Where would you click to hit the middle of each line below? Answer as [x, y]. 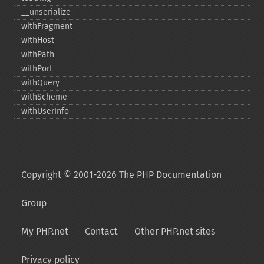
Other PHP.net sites [175, 231]
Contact [101, 231]
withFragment [47, 26]
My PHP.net [45, 231]
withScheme [44, 97]
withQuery [40, 83]
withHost [38, 40]
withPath [38, 55]
